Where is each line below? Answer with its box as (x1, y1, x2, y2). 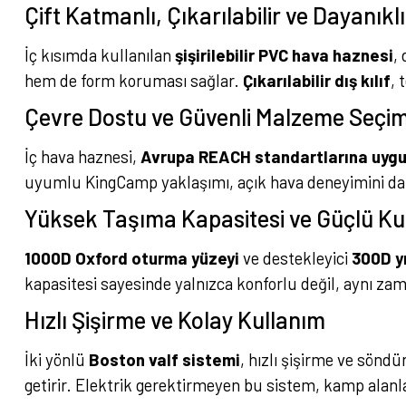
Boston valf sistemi (89, 349, 240, 370)
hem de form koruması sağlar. (24, 70, 243, 91)
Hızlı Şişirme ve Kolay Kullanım (24, 305, 325, 333)
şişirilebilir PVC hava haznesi (175, 44, 393, 65)
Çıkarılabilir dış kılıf (243, 70, 391, 91)
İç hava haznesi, (24, 146, 140, 167)
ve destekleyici (239, 247, 352, 268)
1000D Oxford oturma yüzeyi (24, 247, 239, 268)
